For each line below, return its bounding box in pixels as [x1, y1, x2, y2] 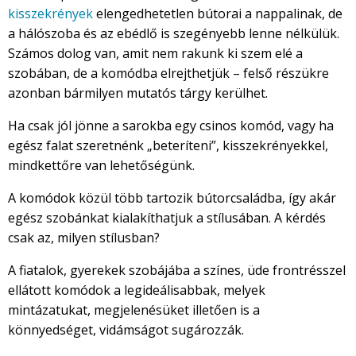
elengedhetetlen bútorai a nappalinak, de [93, 5, 342, 23]
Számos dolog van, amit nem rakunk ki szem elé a [8, 44, 303, 63]
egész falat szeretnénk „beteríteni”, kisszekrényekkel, [8, 137, 328, 155]
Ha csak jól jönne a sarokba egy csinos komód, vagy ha [8, 117, 334, 135]
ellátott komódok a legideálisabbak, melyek [8, 281, 265, 300]
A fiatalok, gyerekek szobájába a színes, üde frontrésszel [8, 261, 346, 280]
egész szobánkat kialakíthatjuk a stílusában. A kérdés [8, 209, 326, 227]
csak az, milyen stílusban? [8, 229, 160, 247]
